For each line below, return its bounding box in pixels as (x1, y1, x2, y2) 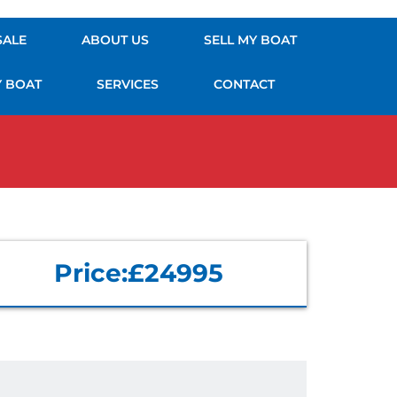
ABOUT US (81, 32, 149, 48)
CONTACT (214, 76, 276, 92)
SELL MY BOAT (203, 32, 297, 48)
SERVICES (97, 76, 160, 92)
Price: (53, 258, 128, 288)
